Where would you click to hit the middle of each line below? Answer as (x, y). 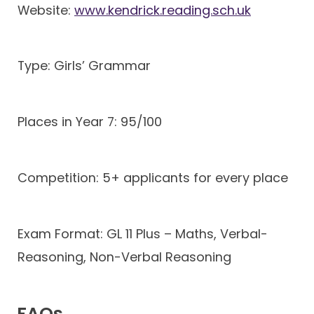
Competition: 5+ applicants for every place (153, 177)
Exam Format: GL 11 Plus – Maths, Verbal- (143, 233)
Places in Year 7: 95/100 (90, 122)
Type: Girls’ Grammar (84, 66)
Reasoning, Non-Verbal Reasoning (124, 257)
